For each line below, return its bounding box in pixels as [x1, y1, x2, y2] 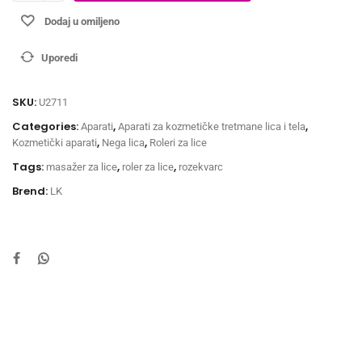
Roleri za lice [149, 136, 207, 149]
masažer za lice [46, 160, 117, 173]
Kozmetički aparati [12, 136, 97, 149]
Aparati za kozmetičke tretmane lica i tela [118, 120, 305, 133]
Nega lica [102, 136, 145, 149]
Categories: [12, 118, 81, 134]
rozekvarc [179, 160, 223, 173]
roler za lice [122, 160, 174, 173]
